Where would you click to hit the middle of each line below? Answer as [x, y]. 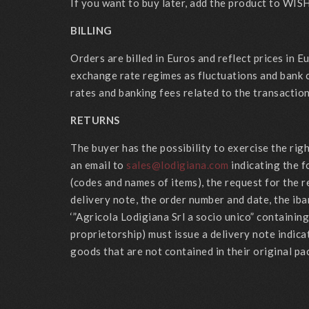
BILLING [91, 30]
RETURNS [95, 120]
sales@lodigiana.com [178, 165]
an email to [98, 165]
